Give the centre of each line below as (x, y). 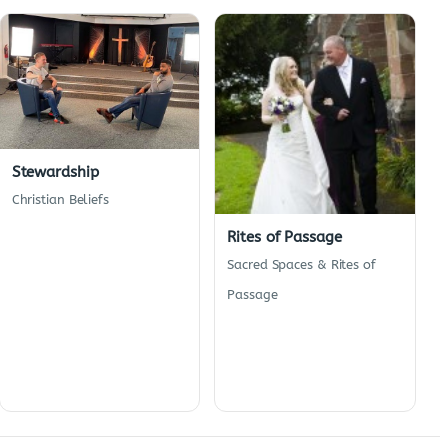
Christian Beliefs (60, 199)
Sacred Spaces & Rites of (301, 264)
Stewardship (55, 171)
